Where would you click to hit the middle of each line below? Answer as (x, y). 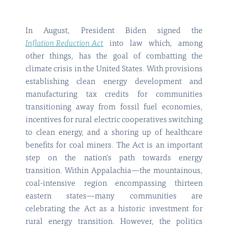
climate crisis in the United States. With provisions (114, 69)
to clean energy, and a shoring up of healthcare (114, 133)
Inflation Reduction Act (64, 44)
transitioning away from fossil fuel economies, (114, 108)
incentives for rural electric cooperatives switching (114, 120)
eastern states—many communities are (114, 197)
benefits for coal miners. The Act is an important (114, 146)
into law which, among (153, 44)
